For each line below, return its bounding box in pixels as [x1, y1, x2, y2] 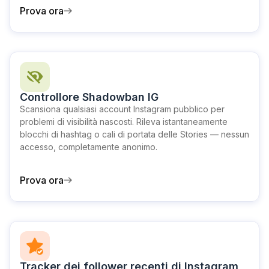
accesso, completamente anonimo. [20, 142, 157, 152]
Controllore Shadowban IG [20, 91, 159, 103]
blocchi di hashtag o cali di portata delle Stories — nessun [20, 129, 249, 139]
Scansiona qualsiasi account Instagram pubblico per [20, 104, 225, 114]
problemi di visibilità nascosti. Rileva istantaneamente [20, 116, 228, 127]
